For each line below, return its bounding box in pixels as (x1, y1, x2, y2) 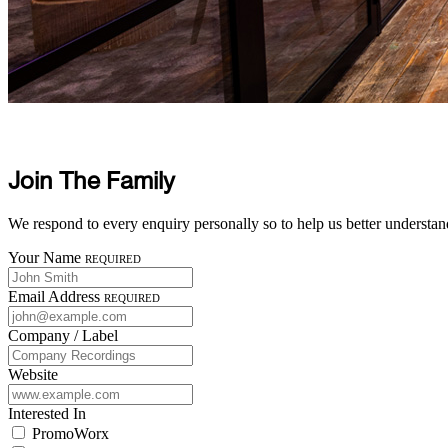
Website (8, 365, 58, 383)
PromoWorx (32, 424, 109, 442)
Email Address (8, 287, 100, 305)
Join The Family (8, 170, 175, 195)
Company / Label (8, 326, 118, 344)
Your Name (8, 248, 81, 266)
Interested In (8, 404, 86, 422)
